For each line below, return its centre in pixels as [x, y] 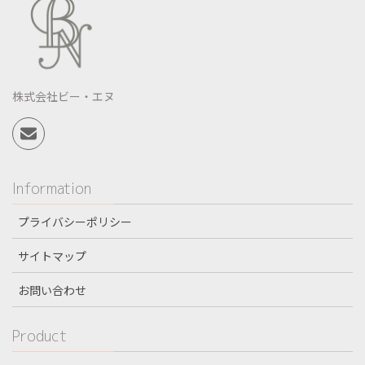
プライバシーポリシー [75, 221]
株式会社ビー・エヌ [64, 97]
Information [52, 188]
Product [40, 336]
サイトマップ [52, 255]
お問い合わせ [52, 290]
